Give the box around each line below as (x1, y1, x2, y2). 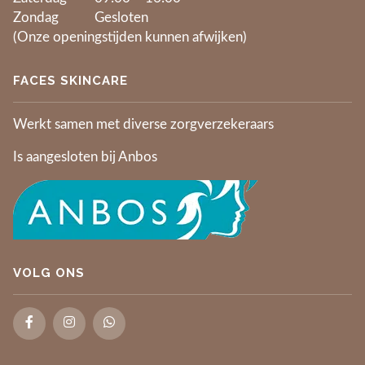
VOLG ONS (13, 266, 85, 281)
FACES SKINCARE (13, 73, 128, 89)
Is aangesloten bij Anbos (13, 151, 157, 165)
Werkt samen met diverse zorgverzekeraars (13, 118, 274, 132)
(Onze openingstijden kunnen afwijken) (13, 31, 247, 45)
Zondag (13, 11, 59, 25)
